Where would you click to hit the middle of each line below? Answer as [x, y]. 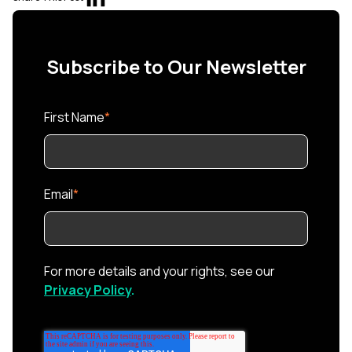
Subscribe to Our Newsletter [176, 66]
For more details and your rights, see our [159, 271]
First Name [74, 117]
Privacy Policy [88, 290]
